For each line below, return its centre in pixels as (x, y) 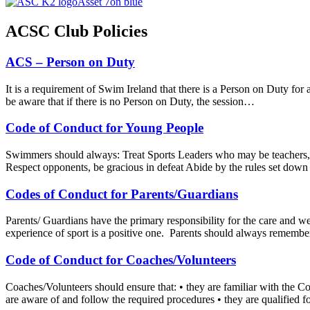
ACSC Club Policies (76, 31)
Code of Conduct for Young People (104, 128)
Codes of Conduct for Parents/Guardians (122, 194)
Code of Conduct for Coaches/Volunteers (121, 260)
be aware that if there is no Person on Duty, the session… (130, 101)
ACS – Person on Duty (70, 62)
